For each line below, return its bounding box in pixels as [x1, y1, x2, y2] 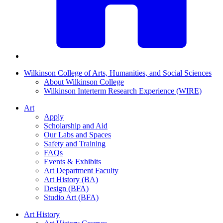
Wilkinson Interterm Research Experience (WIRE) [44, 87, 202, 96]
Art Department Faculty [44, 166, 118, 175]
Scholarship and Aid [44, 121, 108, 130]
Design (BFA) [44, 184, 89, 193]
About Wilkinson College [44, 78, 124, 87]
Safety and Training [44, 139, 106, 148]
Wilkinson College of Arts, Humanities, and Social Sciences [24, 69, 212, 78]
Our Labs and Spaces [44, 130, 111, 139]
